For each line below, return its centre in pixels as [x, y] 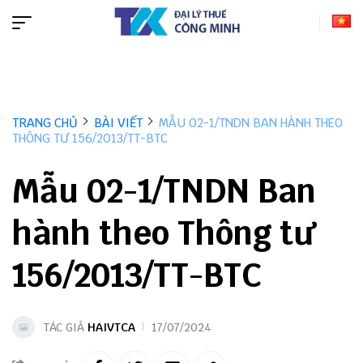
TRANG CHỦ [45, 123]
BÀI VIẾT [118, 123]
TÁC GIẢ [65, 327]
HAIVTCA [111, 327]
